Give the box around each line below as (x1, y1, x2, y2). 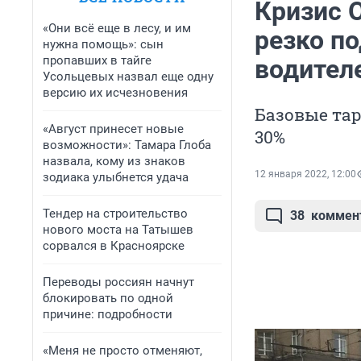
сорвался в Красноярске (43, 239, 185, 253)
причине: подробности (43, 307, 172, 322)
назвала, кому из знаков (43, 154, 185, 168)
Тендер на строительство (43, 206, 188, 221)
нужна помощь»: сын (43, 37, 164, 52)
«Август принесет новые (43, 122, 184, 136)
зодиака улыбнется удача (43, 170, 189, 185)
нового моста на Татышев (43, 222, 193, 237)
